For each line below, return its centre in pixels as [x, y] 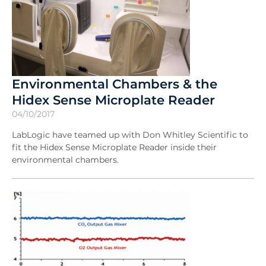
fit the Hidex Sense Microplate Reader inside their [114, 148]
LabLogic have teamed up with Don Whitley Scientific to [130, 135]
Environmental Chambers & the [115, 84]
